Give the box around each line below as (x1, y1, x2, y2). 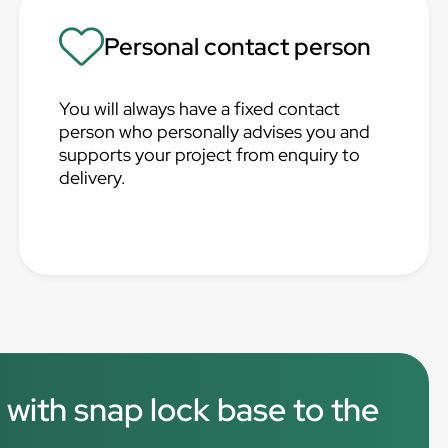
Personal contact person (104, 30, 372, 62)
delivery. (59, 166, 127, 189)
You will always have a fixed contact (59, 97, 341, 120)
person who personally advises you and (59, 120, 371, 143)
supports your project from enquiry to (59, 143, 361, 166)
